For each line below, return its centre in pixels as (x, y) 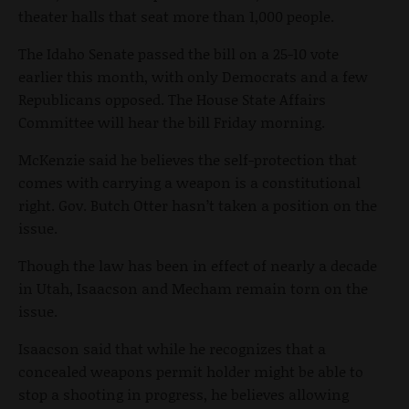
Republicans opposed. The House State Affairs (172, 99)
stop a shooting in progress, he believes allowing (184, 393)
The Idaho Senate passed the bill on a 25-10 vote (178, 53)
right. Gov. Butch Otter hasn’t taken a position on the (198, 204)
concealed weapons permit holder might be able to (191, 371)
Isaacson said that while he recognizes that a (172, 348)
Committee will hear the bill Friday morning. (172, 121)
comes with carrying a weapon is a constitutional (189, 182)
